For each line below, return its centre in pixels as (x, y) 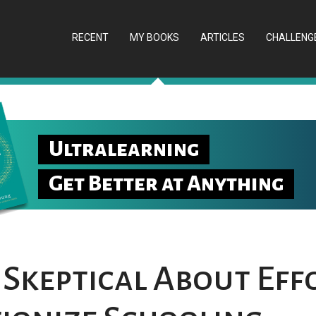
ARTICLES (223, 37)
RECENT (90, 37)
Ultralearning (124, 150)
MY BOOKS (154, 37)
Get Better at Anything (166, 183)
